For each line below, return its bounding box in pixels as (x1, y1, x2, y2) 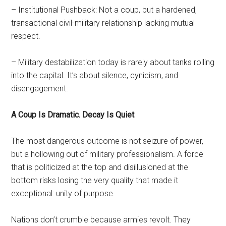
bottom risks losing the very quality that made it (11, 175, 179, 185)
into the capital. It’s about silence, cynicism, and (11, 70, 179, 80)
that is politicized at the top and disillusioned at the (11, 162, 189, 172)
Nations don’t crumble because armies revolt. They (11, 214, 191, 224)
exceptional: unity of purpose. (11, 188, 116, 198)
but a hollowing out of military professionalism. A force (11, 149, 204, 159)
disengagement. (11, 83, 69, 93)
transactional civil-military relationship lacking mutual (11, 18, 195, 28)
